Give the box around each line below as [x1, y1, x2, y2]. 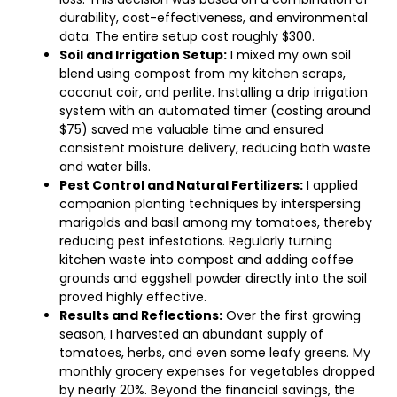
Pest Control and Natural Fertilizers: [59, 176, 303, 194]
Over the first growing [222, 307, 361, 324]
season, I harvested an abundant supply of [59, 325, 323, 343]
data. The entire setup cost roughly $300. [59, 27, 315, 45]
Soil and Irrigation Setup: [59, 46, 227, 64]
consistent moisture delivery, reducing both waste [59, 139, 370, 157]
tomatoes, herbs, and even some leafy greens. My [59, 344, 370, 362]
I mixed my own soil [227, 46, 351, 64]
